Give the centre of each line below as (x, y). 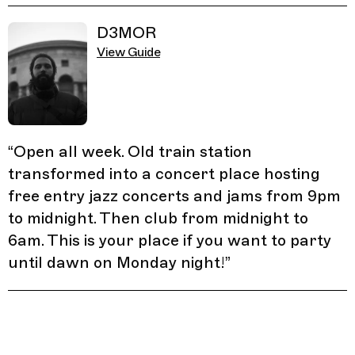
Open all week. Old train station (133, 151)
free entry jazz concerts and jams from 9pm (174, 196)
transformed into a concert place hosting (164, 174)
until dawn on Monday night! (116, 262)
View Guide (128, 52)
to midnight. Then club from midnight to (158, 218)
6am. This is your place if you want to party (170, 240)
